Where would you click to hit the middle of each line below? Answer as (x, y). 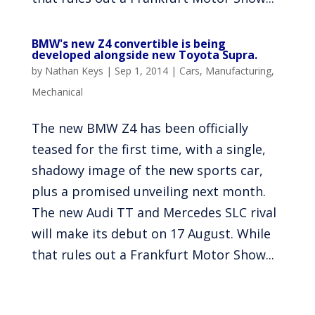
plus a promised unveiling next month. (148, 191)
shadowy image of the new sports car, (147, 170)
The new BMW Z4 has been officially (140, 128)
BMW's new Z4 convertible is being (128, 44)
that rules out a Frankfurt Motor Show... (153, 255)
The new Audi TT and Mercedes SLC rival (154, 212)
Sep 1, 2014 (141, 71)
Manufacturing (238, 71)
